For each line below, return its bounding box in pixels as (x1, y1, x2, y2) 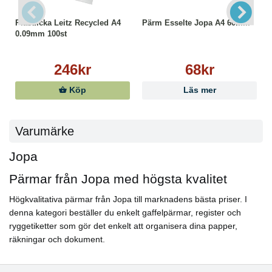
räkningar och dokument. (9, 234, 107, 245)
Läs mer (183, 86, 216, 95)
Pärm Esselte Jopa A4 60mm (142, 18, 250, 27)
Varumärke (15, 124, 74, 138)
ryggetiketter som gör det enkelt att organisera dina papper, (9, 221, 237, 231)
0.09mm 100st (15, 29, 67, 38)
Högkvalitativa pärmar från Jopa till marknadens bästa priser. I (9, 194, 247, 205)
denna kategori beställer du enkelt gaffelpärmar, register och (9, 208, 241, 218)
